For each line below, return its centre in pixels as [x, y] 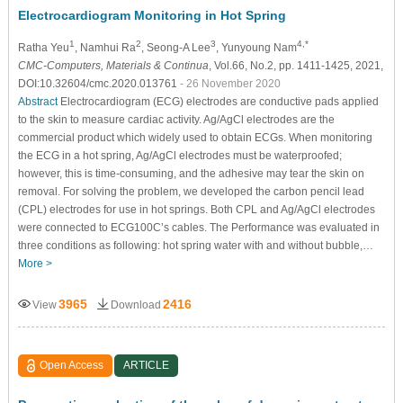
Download [135, 304]
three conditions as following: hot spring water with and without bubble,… [195, 245]
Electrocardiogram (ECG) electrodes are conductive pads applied [218, 101]
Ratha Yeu [43, 47]
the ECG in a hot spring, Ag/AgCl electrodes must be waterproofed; [179, 155]
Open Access [72, 365]
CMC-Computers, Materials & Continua [113, 65]
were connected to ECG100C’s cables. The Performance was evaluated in [198, 227]
